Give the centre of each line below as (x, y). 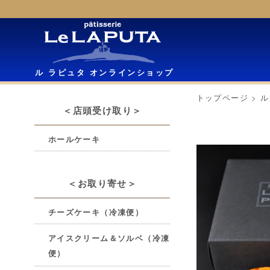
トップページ (222, 97)
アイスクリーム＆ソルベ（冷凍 (109, 237)
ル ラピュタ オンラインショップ (105, 72)
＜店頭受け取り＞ (102, 110)
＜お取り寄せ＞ (102, 183)
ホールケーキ (74, 139)
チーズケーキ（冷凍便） (96, 212)
